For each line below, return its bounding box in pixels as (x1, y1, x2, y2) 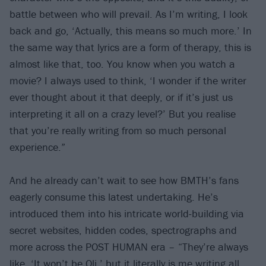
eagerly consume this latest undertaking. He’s (9, 190, 218, 204)
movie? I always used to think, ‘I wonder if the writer (9, 73, 246, 87)
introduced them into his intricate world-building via (9, 207, 244, 221)
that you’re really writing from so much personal (9, 123, 226, 137)
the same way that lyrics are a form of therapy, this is (9, 40, 251, 54)
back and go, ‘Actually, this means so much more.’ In (9, 23, 252, 37)
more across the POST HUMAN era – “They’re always (9, 240, 248, 254)
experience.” (9, 140, 65, 154)
